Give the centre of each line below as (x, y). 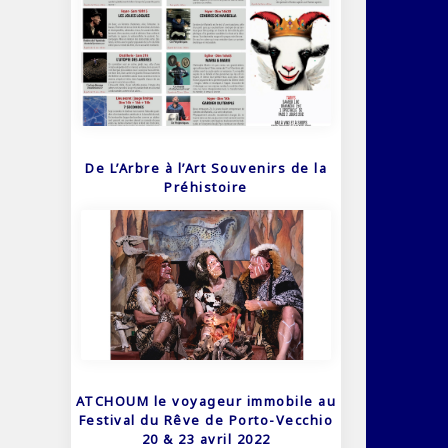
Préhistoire (206, 186)
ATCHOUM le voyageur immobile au (206, 401)
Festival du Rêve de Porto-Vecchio (206, 420)
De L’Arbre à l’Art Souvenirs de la (206, 167)
